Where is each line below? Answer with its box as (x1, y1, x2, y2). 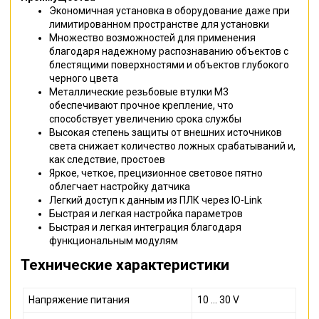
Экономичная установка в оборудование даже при (49, 4, 290, 16)
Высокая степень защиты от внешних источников (49, 126, 282, 138)
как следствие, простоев (49, 153, 165, 165)
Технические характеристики (21, 256, 229, 273)
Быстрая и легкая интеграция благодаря (49, 221, 241, 233)
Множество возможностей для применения (49, 31, 256, 43)
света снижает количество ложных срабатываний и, (49, 140, 296, 152)
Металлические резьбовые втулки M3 (49, 85, 229, 98)
